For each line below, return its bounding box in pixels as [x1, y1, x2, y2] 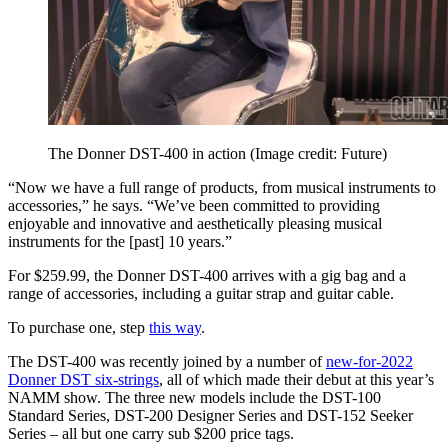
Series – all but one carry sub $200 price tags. [8, 425, 294, 443]
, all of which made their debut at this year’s [159, 371, 434, 389]
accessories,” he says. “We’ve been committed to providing [8, 197, 380, 215]
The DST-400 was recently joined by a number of [8, 353, 326, 371]
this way [149, 319, 201, 337]
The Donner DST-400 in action [48, 145, 250, 163]
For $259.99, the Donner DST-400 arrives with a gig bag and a [8, 267, 406, 285]
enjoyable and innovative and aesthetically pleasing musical [8, 215, 382, 233]
